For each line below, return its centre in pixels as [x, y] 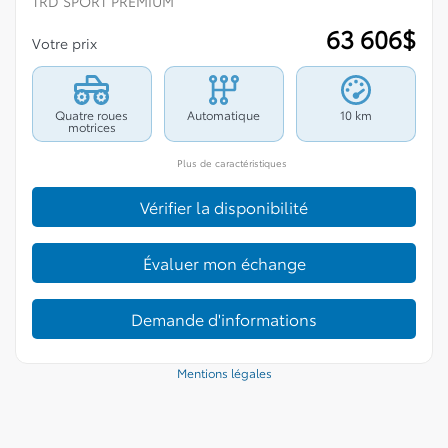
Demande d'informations [224, 319]
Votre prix [66, 43]
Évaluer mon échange [224, 263]
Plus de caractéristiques [230, 162]
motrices [91, 127]
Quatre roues [92, 115]
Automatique [224, 115]
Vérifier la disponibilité [224, 207]
